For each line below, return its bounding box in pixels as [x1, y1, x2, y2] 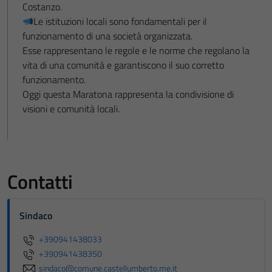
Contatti [7, 167, 73, 197]
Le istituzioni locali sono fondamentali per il [33, 14, 208, 29]
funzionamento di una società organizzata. [22, 29, 192, 44]
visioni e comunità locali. [22, 101, 120, 117]
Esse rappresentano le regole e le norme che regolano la [22, 43, 250, 58]
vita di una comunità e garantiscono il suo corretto [22, 58, 224, 73]
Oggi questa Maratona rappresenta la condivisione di [22, 87, 234, 102]
